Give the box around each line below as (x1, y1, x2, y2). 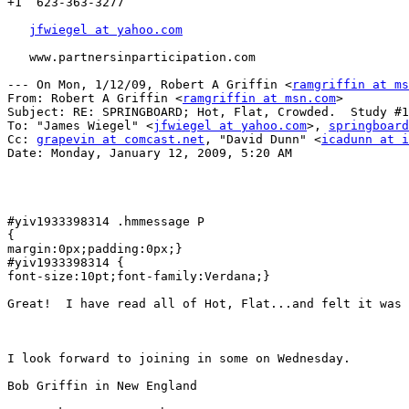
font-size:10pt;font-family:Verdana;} (7, 269, 270, 284)
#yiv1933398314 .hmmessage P (7, 215, 204, 229)
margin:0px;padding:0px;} (7, 242, 183, 257)
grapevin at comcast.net (37, 132, 204, 147)
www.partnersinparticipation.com (7, 50, 256, 65)
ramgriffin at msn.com (183, 91, 336, 106)
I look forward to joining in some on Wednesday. (7, 351, 365, 366)
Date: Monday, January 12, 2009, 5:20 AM (7, 146, 292, 161)
